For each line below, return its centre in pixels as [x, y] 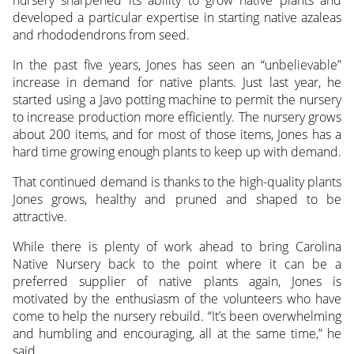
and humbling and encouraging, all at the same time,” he [177, 333]
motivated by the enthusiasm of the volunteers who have [177, 298]
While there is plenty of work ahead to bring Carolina [177, 246]
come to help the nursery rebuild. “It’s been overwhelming [177, 316]
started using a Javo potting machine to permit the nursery [177, 99]
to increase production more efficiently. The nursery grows [177, 117]
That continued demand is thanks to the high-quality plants [177, 181]
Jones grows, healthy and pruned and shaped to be [177, 199]
